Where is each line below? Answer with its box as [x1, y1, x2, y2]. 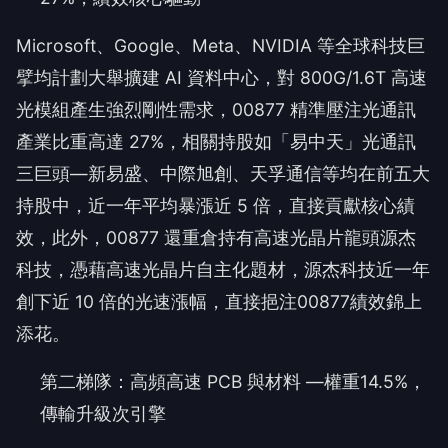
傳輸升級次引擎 [40, 403, 166, 425]
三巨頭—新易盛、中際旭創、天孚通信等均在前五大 [16, 163, 430, 185]
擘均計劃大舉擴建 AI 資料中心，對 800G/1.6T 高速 [16, 67, 427, 89]
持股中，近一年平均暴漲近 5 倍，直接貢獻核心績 [16, 195, 415, 217]
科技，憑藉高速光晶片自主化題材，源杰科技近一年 [16, 259, 430, 281]
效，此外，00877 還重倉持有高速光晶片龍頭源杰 [16, 227, 416, 249]
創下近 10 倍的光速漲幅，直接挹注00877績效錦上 [16, 291, 422, 313]
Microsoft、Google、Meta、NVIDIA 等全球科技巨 [16, 35, 425, 57]
